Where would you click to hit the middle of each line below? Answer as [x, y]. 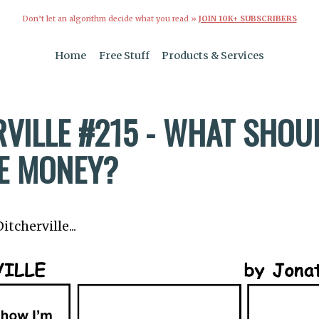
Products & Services [213, 56]
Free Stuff [124, 56]
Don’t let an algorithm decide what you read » [110, 19]
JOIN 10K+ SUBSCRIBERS [247, 19]
